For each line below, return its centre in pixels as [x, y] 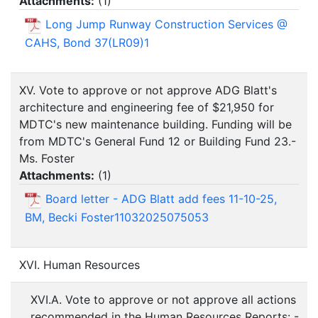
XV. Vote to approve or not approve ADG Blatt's [148, 91]
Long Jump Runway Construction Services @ [166, 24]
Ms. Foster [47, 159]
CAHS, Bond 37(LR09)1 [87, 42]
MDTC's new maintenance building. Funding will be [155, 125]
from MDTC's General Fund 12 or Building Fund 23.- [158, 142]
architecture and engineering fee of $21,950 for [147, 108]
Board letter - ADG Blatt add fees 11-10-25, [161, 199]
